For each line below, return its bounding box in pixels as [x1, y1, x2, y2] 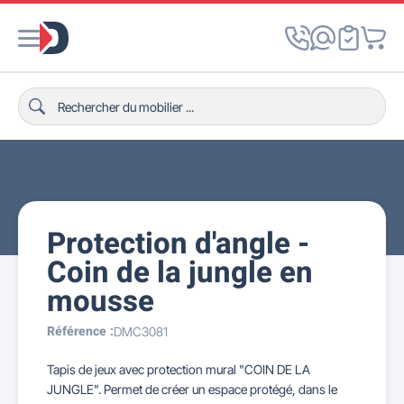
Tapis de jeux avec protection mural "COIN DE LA [47, 362, 310, 377]
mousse [47, 280, 154, 324]
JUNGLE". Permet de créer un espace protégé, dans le [47, 381, 337, 397]
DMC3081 [114, 324, 168, 339]
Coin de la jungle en [47, 252, 313, 295]
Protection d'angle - [47, 223, 309, 266]
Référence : [47, 322, 114, 341]
